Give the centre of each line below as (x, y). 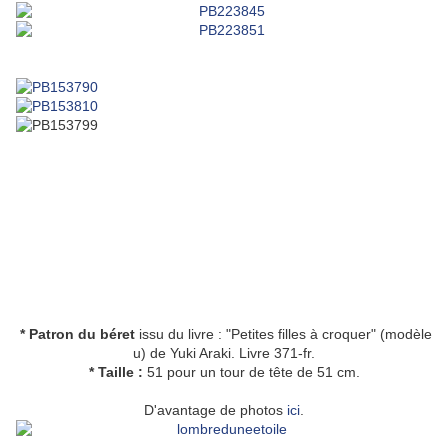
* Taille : (115, 372)
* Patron (49, 334)
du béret (106, 334)
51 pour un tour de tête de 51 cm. (251, 372)
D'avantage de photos (215, 410)
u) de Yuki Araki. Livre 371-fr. (224, 353)
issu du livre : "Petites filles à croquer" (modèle (283, 334)
